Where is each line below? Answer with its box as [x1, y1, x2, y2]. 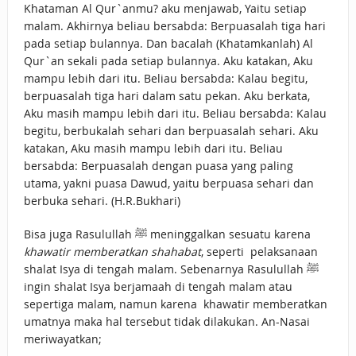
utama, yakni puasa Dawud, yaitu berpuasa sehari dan [23, 176, 314, 192]
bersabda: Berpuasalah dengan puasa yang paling [23, 158, 293, 174]
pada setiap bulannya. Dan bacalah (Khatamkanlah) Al [23, 36, 313, 52]
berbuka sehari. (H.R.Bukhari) [23, 193, 180, 209]
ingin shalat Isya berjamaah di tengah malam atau [23, 279, 292, 295]
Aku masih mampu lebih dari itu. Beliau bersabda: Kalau [23, 106, 327, 122]
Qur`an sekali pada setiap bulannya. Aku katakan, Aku [23, 53, 313, 69]
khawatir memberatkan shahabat [23, 244, 201, 260]
